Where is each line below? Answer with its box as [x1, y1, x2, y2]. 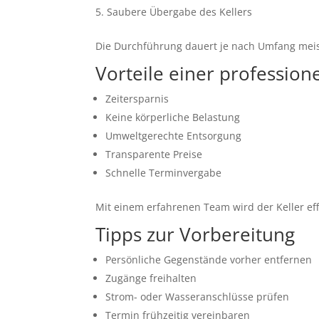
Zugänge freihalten [105, 271, 197, 286]
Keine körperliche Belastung [105, 110, 241, 125]
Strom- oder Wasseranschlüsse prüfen [105, 290, 290, 304]
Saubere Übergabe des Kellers [107, 5, 253, 19]
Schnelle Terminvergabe [105, 166, 222, 180]
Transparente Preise [105, 147, 203, 162]
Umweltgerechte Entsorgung [105, 129, 242, 143]
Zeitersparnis [105, 92, 169, 106]
